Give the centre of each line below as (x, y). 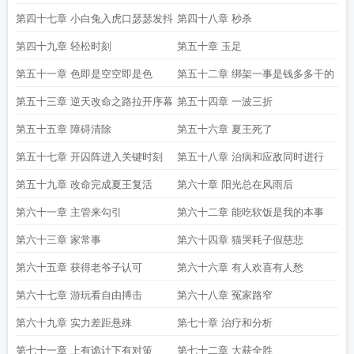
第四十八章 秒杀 (215, 19)
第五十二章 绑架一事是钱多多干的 (256, 74)
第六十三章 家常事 (58, 240)
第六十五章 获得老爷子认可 (79, 267)
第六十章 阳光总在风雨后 (235, 185)
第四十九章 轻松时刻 (64, 46)
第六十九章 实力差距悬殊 (74, 323)
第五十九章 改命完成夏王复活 (84, 185)
